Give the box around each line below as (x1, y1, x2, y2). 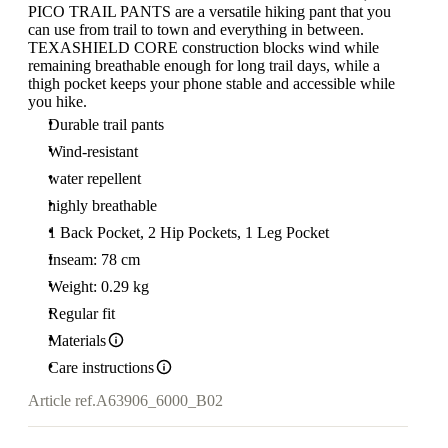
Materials (48, 331, 106, 349)
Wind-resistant (48, 142, 138, 160)
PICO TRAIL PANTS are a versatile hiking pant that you (28, 2, 391, 20)
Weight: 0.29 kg (48, 277, 149, 295)
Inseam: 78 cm (48, 250, 140, 268)
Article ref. (28, 391, 96, 409)
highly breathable (48, 196, 157, 214)
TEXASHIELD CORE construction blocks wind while (28, 38, 379, 56)
